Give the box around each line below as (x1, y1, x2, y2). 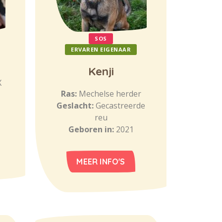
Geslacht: (56, 100, 96, 111)
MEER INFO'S (76, 157, 125, 166)
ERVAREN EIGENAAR (71, 46, 131, 53)
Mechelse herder (78, 88, 141, 99)
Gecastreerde (96, 100, 145, 111)
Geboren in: (68, 124, 116, 135)
